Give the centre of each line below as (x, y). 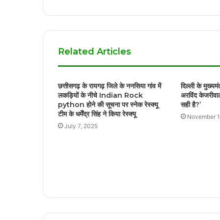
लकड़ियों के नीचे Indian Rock (100, 96)
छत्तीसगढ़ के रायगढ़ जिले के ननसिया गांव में (110, 86)
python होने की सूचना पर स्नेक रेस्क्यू (108, 105)
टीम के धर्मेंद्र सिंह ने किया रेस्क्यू (97, 114)
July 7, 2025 (81, 126)
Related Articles (95, 52)
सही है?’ (191, 105)
